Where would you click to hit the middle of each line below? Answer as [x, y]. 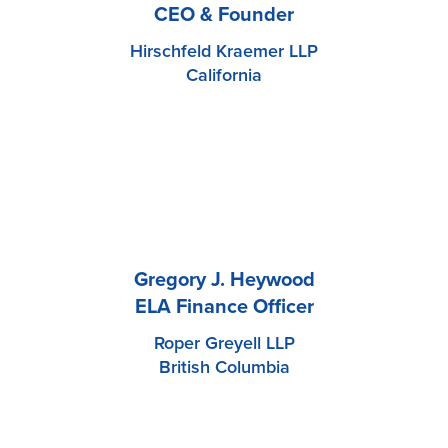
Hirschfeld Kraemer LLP [224, 51]
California [224, 75]
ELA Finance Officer [224, 307]
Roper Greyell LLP [224, 343]
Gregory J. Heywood [224, 280]
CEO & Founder [224, 15]
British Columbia [224, 367]
